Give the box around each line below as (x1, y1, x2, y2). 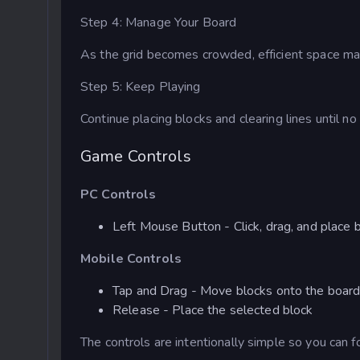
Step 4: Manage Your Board (80, 14, 237, 32)
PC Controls (80, 186, 157, 204)
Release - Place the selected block (112, 301, 313, 320)
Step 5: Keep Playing (80, 78, 201, 96)
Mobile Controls (80, 250, 182, 268)
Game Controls (80, 145, 191, 168)
